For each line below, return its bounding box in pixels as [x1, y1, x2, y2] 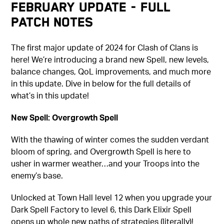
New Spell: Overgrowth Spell [11, 111, 118, 122]
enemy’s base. [11, 169, 63, 180]
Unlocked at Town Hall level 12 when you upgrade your [11, 191, 212, 202]
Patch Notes [11, 14, 93, 29]
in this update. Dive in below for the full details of [11, 77, 191, 88]
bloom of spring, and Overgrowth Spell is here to [11, 145, 191, 156]
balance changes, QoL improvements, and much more [11, 65, 211, 76]
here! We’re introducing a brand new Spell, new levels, [11, 53, 209, 64]
